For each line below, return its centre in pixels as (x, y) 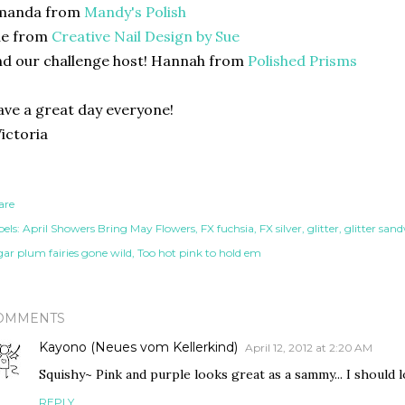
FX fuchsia (227, 228)
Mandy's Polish (135, 12)
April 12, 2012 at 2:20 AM (309, 348)
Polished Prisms (302, 61)
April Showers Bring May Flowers (109, 228)
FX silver (281, 228)
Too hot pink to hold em (199, 253)
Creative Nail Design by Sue (146, 36)
